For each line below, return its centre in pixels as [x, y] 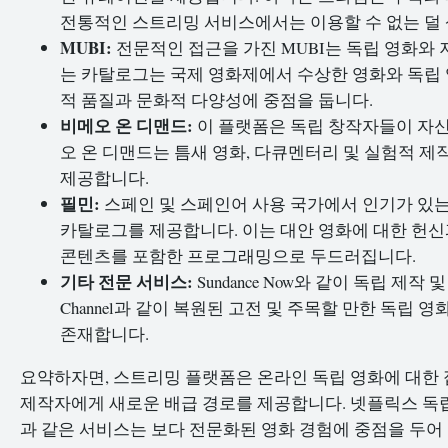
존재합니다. [104, 333]
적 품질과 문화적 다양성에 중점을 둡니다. [216, 99]
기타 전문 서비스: [126, 281]
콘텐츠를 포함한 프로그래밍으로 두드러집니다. [238, 255]
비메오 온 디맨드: [126, 125]
